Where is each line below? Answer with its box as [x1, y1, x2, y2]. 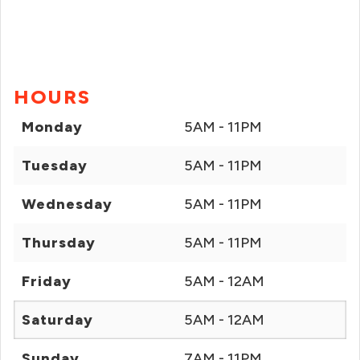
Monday [22, 118, 83, 136]
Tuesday [22, 157, 88, 174]
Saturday [22, 311, 93, 329]
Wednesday [22, 195, 112, 213]
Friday [22, 272, 72, 290]
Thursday [22, 234, 96, 252]
